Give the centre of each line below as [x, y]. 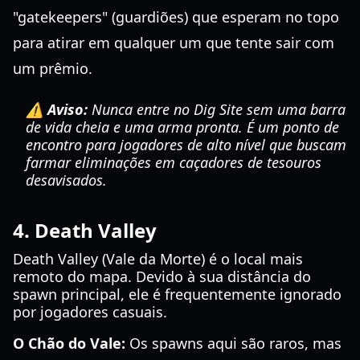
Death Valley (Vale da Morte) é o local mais [158, 259]
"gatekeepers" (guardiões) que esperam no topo [176, 17]
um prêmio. [53, 68]
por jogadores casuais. [90, 312]
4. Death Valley [85, 230]
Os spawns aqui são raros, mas [233, 343]
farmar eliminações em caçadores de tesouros [174, 162]
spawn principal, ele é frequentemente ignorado [177, 294]
